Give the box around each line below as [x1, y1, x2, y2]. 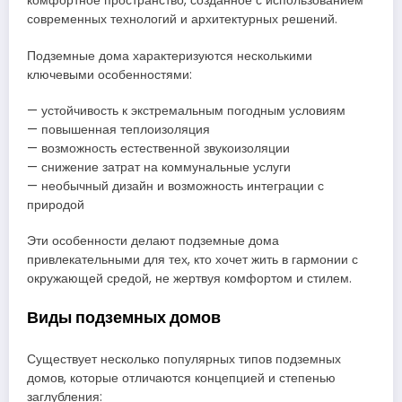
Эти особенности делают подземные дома [27, 232, 279, 249]
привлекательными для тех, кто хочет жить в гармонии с [27, 250, 358, 268]
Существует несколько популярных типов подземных [27, 350, 341, 368]
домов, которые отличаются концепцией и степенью [27, 369, 336, 387]
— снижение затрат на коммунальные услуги [27, 158, 291, 176]
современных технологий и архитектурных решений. [27, 11, 337, 29]
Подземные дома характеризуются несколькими [27, 47, 312, 65]
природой [27, 196, 84, 214]
